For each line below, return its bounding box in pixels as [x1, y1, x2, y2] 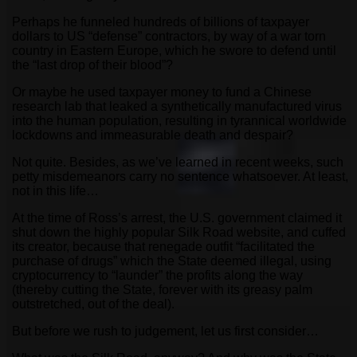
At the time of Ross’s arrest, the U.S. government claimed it [12, 210, 342, 225]
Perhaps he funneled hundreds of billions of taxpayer [12, 14, 309, 29]
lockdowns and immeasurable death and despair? [12, 127, 293, 142]
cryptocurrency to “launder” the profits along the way [12, 268, 303, 282]
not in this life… [12, 183, 99, 198]
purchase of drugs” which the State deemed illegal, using [12, 253, 331, 268]
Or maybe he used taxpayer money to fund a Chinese [12, 84, 312, 99]
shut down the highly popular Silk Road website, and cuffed [12, 225, 346, 239]
